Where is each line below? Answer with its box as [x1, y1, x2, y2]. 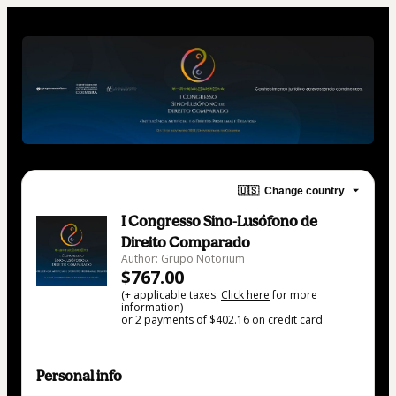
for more [270, 287, 317, 303]
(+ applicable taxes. [121, 287, 221, 303]
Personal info [36, 366, 122, 385]
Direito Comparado [121, 233, 250, 252]
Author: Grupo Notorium [121, 251, 245, 267]
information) [121, 300, 183, 316]
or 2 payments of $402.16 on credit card [121, 312, 323, 328]
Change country [264, 184, 345, 197]
